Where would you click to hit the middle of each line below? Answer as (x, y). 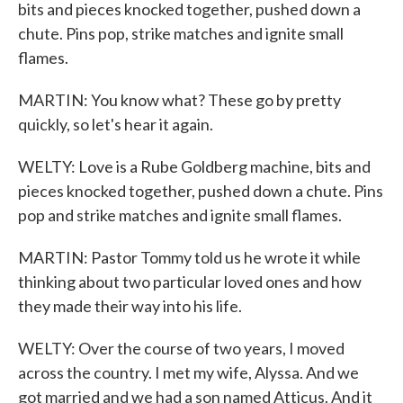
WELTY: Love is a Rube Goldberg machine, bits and (194, 166)
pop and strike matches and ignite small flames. (180, 215)
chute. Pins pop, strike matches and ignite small (181, 33)
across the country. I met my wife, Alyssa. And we (188, 372)
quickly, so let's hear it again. (116, 124)
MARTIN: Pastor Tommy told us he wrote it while (189, 257)
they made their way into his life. (130, 306)
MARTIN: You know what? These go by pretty (179, 100)
